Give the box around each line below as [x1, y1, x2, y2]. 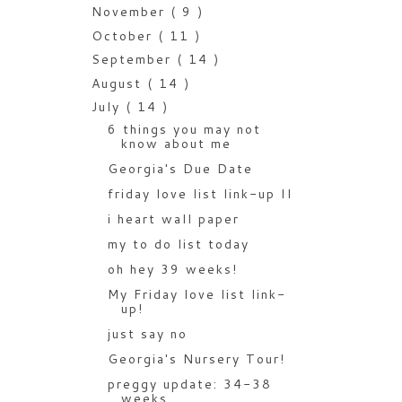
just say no [107, 324, 188, 343]
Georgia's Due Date [107, 159, 253, 178]
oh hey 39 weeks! [107, 259, 238, 278]
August [91, 74, 147, 92]
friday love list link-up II [107, 184, 293, 203]
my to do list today [107, 234, 249, 253]
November [91, 3, 170, 22]
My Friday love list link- [107, 284, 286, 303]
